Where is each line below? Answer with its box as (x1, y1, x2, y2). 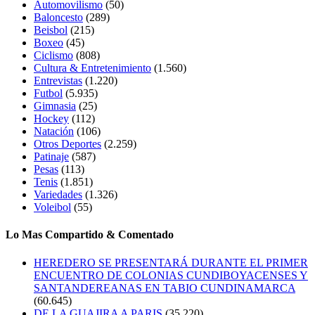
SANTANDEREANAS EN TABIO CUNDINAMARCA (34, 281, 295, 294)
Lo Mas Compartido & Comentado (6, 229, 174, 241)
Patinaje (34, 150, 69, 163)
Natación (34, 125, 74, 138)
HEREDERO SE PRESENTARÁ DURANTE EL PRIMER (34, 256, 308, 269)
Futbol (34, 87, 63, 100)
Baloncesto (34, 11, 83, 24)
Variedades (34, 188, 82, 201)
